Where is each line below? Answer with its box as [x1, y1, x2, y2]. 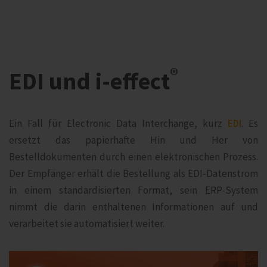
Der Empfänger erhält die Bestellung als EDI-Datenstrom [9, 167, 258, 180]
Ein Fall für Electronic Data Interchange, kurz [9, 117, 228, 130]
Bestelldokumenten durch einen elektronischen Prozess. [9, 150, 258, 163]
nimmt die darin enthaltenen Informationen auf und [9, 200, 258, 213]
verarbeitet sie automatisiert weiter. [9, 217, 164, 230]
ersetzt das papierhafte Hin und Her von [9, 133, 258, 147]
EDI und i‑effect [9, 66, 170, 96]
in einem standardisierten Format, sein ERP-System [9, 184, 258, 197]
